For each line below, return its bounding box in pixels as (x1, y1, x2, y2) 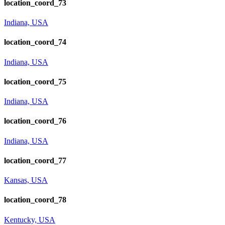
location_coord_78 (4, 195, 66, 204)
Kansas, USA (4, 176, 48, 185)
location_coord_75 (4, 77, 66, 86)
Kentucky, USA (4, 215, 55, 224)
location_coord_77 (4, 156, 66, 165)
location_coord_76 (4, 117, 66, 126)
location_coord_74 (4, 38, 66, 47)
